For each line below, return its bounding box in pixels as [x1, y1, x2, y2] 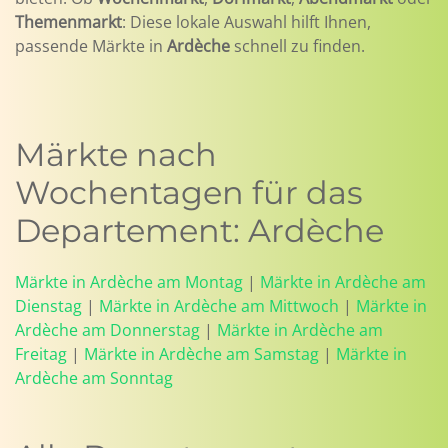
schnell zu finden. [230, 35, 365, 57]
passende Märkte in [15, 35, 167, 57]
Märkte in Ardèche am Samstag [84, 343, 319, 365]
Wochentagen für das [15, 173, 363, 212]
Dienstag [15, 295, 82, 317]
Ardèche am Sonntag [15, 367, 173, 389]
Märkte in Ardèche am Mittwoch [99, 295, 339, 317]
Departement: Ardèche [15, 211, 384, 250]
